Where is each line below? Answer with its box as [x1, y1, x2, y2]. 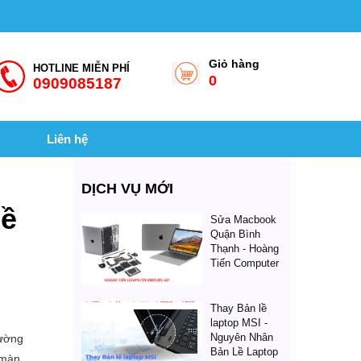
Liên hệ [46, 132, 88, 146]
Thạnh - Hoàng [210, 243, 279, 255]
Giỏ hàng [209, 57, 259, 70]
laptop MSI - [210, 317, 268, 329]
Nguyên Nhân [210, 331, 273, 343]
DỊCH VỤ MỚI [81, 180, 173, 197]
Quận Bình [210, 228, 260, 240]
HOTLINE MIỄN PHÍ [33, 62, 130, 74]
